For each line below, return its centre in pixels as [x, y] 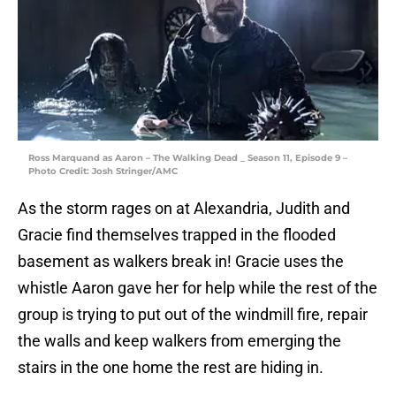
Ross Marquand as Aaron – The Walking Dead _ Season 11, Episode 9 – [188, 158]
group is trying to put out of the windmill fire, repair [193, 315]
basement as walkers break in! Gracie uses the [181, 262]
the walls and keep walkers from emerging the [179, 341]
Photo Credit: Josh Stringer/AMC [103, 171]
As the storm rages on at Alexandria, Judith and [184, 209]
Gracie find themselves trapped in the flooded [177, 235]
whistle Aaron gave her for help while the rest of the [198, 288]
